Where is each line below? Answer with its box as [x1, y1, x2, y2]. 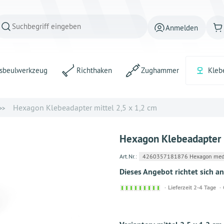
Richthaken [76, 65, 112, 75]
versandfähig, [160, 192, 194, 200]
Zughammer [141, 65, 179, 75]
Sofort [160, 183, 175, 191]
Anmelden [165, 22, 198, 32]
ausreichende [160, 201, 194, 209]
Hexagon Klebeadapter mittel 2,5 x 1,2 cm [13, 102, 157, 112]
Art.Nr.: [119, 152, 137, 160]
